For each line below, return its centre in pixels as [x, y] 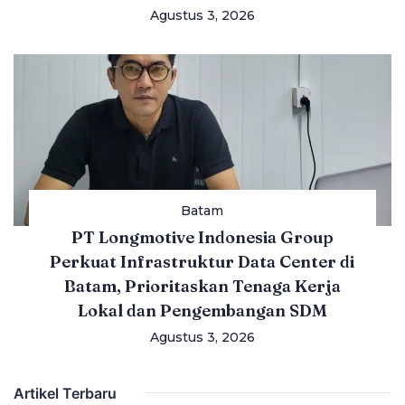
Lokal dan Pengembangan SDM [202, 310]
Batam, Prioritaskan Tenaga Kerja [202, 286]
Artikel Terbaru [65, 393]
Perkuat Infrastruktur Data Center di [202, 261]
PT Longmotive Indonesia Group [202, 237]
